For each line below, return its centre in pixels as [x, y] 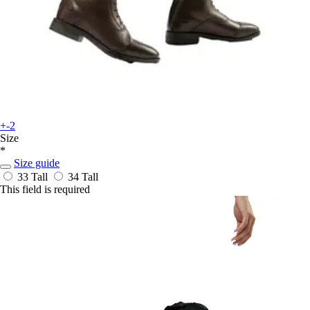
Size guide [37, 163]
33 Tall [34, 177]
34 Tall [83, 177]
